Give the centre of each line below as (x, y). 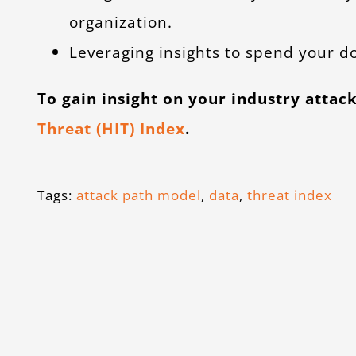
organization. (120, 22)
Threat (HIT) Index (111, 128)
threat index (290, 195)
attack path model (139, 195)
